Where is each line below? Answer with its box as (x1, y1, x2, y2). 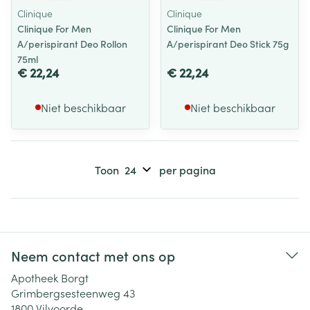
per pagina (158, 162, 216, 177)
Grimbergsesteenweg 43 (11, 285, 135, 300)
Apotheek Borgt (11, 270, 89, 285)
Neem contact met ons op (11, 246, 175, 265)
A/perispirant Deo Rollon (17, 37, 127, 51)
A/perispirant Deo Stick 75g (167, 37, 289, 51)
